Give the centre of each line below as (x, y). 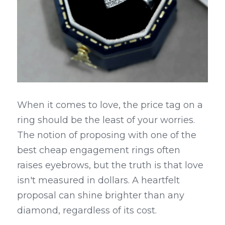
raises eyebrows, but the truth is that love (110, 165)
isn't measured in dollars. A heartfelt (98, 180)
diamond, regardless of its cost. (87, 210)
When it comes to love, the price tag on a (110, 105)
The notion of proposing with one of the (107, 135)
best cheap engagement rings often (99, 150)
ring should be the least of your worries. (106, 120)
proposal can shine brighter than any (101, 195)
